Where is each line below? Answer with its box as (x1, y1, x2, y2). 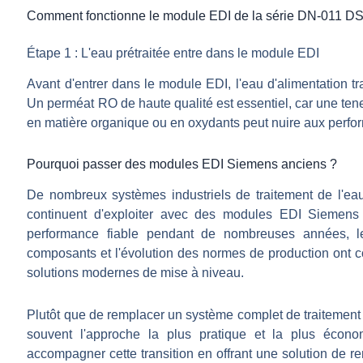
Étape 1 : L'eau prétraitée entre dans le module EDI (27, 45, 320, 60)
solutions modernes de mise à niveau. (27, 266, 245, 280)
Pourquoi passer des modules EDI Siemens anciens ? (27, 157, 338, 172)
